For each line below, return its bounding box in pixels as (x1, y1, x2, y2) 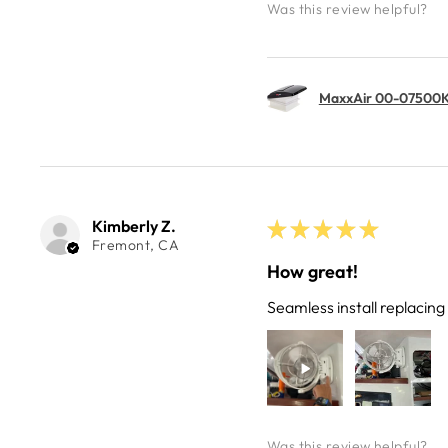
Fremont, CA (92, 236, 179, 255)
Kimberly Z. (92, 216, 176, 237)
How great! (266, 260, 358, 284)
